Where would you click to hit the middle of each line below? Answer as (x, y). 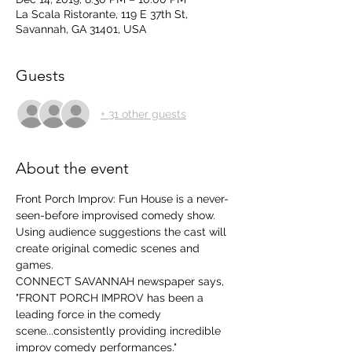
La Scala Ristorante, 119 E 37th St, (102, 14)
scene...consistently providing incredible (120, 331)
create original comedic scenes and (109, 248)
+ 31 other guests (143, 114)
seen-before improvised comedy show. (119, 215)
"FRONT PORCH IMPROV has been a (111, 298)
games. (36, 265)
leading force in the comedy (90, 314)
